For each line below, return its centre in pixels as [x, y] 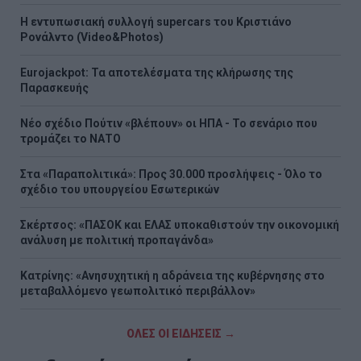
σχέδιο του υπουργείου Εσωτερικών [120, 189]
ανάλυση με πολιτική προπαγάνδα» [117, 240]
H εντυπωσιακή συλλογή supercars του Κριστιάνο [156, 21]
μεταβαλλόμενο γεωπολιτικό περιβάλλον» [138, 290]
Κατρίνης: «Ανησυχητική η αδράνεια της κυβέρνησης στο [172, 275]
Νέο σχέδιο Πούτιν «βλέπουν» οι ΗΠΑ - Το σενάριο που [169, 123]
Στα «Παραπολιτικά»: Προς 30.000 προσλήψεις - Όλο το [171, 174]
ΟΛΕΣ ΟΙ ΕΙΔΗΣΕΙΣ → [180, 333]
